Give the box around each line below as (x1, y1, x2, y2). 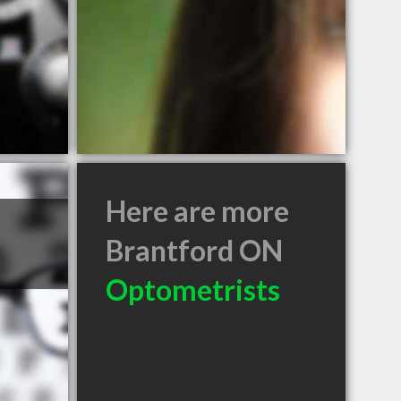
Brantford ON (106, 233, 283, 268)
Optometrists (106, 272, 280, 307)
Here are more (106, 193, 289, 228)
